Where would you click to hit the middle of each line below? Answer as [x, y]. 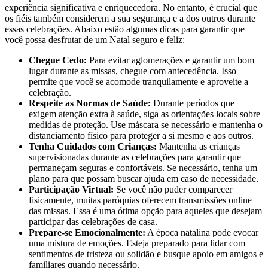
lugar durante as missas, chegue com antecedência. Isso [133, 71]
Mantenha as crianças [198, 146]
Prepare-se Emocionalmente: [87, 232]
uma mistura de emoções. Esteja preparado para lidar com [137, 243]
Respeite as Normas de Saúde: [90, 103]
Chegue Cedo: [58, 60]
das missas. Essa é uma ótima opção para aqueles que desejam [145, 211]
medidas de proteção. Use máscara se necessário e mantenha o [146, 124]
